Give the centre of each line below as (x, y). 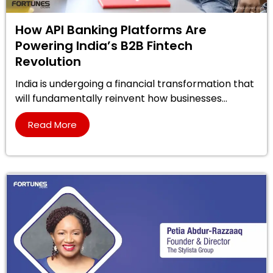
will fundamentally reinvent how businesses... (121, 98)
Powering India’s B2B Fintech (104, 45)
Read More (52, 124)
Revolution (48, 61)
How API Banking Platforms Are (111, 30)
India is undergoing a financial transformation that (135, 83)
